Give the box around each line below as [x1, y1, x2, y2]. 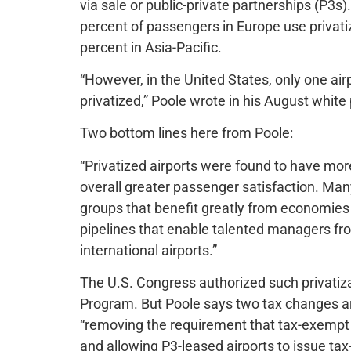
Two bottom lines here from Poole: [80, 125, 293, 142]
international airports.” [80, 241, 217, 259]
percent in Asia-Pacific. [80, 38, 222, 56]
